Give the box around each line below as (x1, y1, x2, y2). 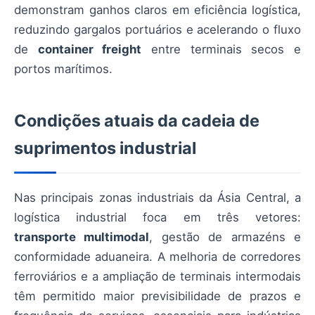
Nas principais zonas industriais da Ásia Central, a (14, 191, 301, 205)
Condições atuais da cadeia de (14, 110, 259, 131)
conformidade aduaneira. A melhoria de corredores (14, 250, 301, 264)
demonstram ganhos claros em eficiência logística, (14, 3, 301, 17)
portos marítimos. (14, 62, 112, 76)
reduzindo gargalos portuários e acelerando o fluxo (14, 22, 301, 37)
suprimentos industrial (14, 138, 196, 158)
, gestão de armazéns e (149, 230, 302, 244)
